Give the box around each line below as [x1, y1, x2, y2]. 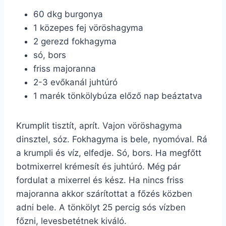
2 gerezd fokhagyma [33, 36, 117, 47]
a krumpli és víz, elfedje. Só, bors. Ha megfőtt [16, 148, 201, 158]
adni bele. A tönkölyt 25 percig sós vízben [16, 202, 186, 213]
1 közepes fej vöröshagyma [33, 23, 143, 33]
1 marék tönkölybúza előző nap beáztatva [33, 91, 202, 101]
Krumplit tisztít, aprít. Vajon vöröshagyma [16, 121, 182, 131]
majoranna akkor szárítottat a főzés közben [16, 189, 192, 199]
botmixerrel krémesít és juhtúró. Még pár [16, 161, 181, 172]
